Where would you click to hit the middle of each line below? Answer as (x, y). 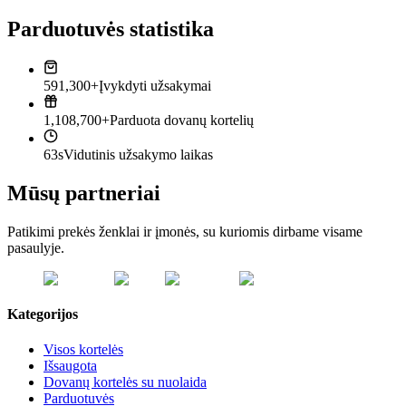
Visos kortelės (83, 350)
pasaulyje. (36, 247)
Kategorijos (43, 314)
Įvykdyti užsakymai (155, 85)
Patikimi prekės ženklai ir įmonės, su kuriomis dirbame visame (185, 231)
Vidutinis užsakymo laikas (138, 154)
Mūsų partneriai (84, 193)
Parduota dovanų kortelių (182, 120)
